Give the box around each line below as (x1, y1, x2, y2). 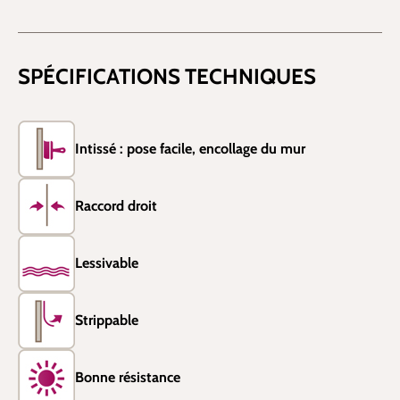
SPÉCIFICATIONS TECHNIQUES (18, 63, 316, 89)
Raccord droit (75, 197, 157, 214)
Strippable (75, 312, 138, 329)
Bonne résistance (75, 369, 180, 386)
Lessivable (75, 254, 138, 271)
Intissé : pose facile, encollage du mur (75, 140, 305, 157)
